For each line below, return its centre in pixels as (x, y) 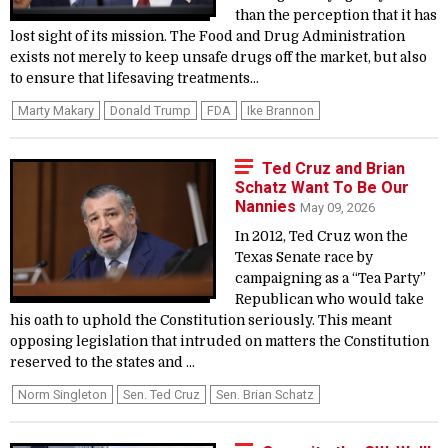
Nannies (267, 206)
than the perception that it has (336, 15)
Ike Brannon (280, 110)
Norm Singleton (62, 394)
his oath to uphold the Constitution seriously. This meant (201, 320)
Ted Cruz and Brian (333, 168)
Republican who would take (329, 299)
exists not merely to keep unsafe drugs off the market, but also (218, 57)
